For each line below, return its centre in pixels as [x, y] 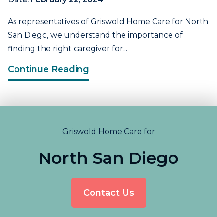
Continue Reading [48, 69]
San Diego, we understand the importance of [95, 35]
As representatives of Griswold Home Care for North [108, 22]
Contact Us [108, 193]
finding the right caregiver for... [68, 49]
